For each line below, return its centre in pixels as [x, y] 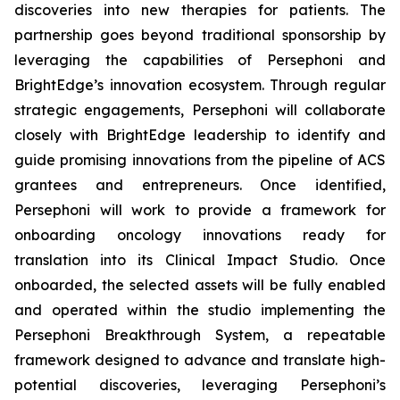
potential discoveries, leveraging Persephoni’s [200, 385]
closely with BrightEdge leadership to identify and [200, 135]
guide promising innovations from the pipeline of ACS [200, 160]
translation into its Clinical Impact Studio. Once [200, 260]
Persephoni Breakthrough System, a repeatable [200, 335]
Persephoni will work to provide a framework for [200, 210]
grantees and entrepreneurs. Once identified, [200, 185]
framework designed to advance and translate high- [200, 360]
